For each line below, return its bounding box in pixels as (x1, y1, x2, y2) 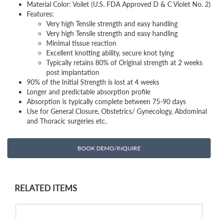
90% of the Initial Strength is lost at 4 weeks (27, 77, 159, 86)
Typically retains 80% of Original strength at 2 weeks (46, 58, 202, 67)
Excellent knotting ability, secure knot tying (46, 48, 174, 57)
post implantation (46, 68, 99, 76)
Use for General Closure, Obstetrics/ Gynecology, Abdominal (27, 107, 207, 115)
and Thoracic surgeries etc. (27, 116, 107, 125)
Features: (27, 9, 54, 18)
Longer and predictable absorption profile (27, 87, 150, 96)
